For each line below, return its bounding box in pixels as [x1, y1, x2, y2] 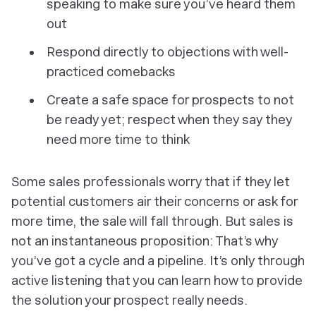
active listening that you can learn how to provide [11, 272, 303, 288]
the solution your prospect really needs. [11, 292, 248, 308]
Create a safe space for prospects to [47, 92, 274, 107]
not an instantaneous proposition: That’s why [11, 233, 278, 248]
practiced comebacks [47, 63, 176, 79]
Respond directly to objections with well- [47, 44, 288, 59]
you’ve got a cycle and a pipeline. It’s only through [11, 253, 305, 268]
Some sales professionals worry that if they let [11, 174, 290, 189]
